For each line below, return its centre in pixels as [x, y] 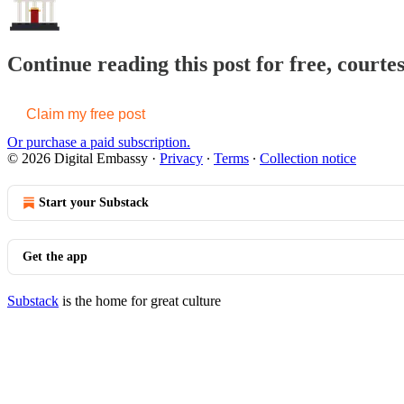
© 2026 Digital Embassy [78, 159]
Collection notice [308, 159]
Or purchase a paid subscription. [99, 142]
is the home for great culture [140, 301]
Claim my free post [86, 115]
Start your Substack [94, 203]
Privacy [181, 159]
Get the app [55, 257]
